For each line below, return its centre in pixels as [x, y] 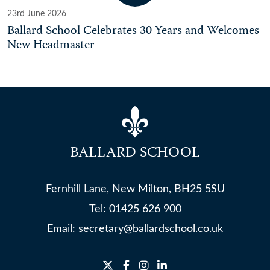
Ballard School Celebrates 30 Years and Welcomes [133, 31]
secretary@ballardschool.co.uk [151, 229]
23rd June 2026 [37, 14]
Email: [63, 229]
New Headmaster [51, 46]
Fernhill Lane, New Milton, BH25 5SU [135, 190]
